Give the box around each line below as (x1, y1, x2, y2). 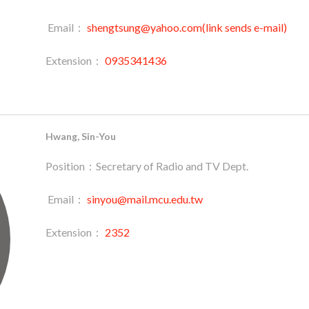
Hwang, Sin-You (45, 130, 116, 142)
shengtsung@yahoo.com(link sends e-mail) (86, 21, 287, 34)
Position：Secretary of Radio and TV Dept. (45, 159, 248, 172)
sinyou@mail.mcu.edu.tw (86, 192, 203, 206)
